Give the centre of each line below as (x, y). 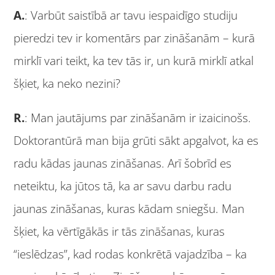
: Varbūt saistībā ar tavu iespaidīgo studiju (131, 16)
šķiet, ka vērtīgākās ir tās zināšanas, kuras (119, 232)
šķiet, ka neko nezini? (67, 84)
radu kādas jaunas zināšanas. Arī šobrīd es (123, 164)
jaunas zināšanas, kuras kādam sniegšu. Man (129, 209)
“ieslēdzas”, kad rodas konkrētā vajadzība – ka (130, 254)
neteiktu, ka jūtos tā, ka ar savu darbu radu (123, 186)
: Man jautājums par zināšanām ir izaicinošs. (138, 118)
